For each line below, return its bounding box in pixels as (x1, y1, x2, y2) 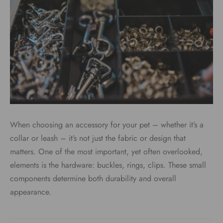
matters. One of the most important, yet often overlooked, (10, 145, 203, 157)
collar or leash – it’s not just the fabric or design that (10, 132, 186, 144)
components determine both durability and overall (10, 172, 176, 184)
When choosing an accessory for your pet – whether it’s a (10, 118, 204, 130)
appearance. (10, 186, 51, 198)
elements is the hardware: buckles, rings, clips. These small (10, 159, 206, 171)
